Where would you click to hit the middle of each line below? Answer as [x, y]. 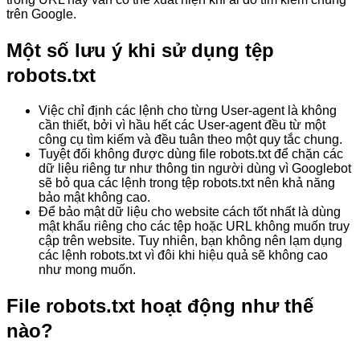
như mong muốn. [87, 269]
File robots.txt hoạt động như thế [160, 305]
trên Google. [41, 14]
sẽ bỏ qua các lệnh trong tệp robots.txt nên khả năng [187, 182]
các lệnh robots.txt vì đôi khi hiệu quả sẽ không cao [183, 255]
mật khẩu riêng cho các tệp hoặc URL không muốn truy [194, 226]
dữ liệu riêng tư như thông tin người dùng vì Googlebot [195, 168]
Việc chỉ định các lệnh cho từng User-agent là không [188, 110]
